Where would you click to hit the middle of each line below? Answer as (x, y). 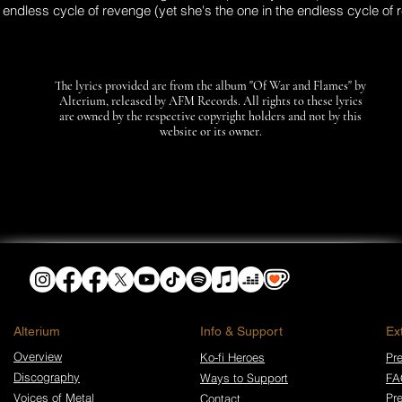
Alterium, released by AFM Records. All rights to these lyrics (210, 101)
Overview (38, 356)
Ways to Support (244, 378)
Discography (47, 377)
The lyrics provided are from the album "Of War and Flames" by (210, 86)
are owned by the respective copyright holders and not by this (210, 116)
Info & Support (241, 331)
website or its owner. (210, 131)
